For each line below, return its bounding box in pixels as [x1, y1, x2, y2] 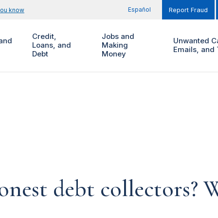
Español [128, 6, 151, 13]
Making [101, 40, 128, 50]
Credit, [32, 32, 56, 41]
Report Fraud [169, 6, 208, 14]
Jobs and [101, 32, 134, 41]
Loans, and [32, 40, 71, 50]
